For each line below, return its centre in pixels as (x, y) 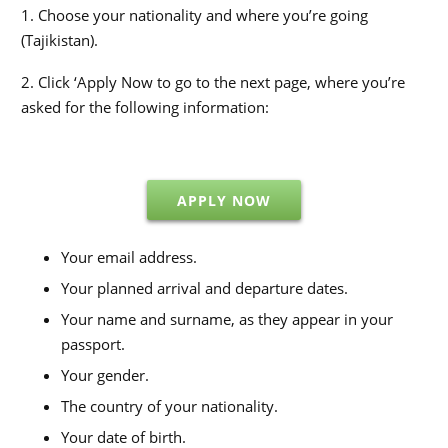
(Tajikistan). (59, 40)
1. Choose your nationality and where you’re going (194, 15)
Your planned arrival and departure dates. (204, 287)
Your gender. (105, 374)
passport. (93, 343)
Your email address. (129, 256)
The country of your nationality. (169, 405)
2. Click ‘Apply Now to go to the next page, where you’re (213, 81)
